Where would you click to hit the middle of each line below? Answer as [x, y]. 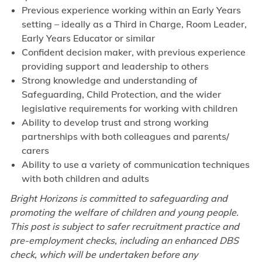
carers [35, 151]
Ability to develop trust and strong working [115, 123]
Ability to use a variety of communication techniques [135, 165]
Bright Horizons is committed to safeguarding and [118, 199]
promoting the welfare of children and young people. [124, 213]
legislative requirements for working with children [129, 108]
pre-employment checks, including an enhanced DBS [124, 241]
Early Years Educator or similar [88, 38]
